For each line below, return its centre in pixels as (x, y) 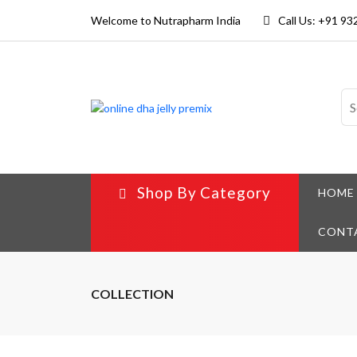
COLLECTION (132, 293)
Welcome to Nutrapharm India (166, 20)
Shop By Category (204, 192)
